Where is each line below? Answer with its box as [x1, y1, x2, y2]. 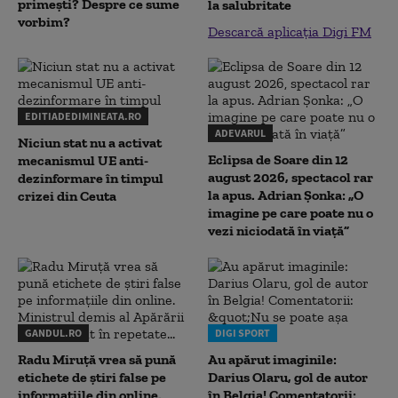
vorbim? [18, 13, 70, 30]
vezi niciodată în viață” [208, 222, 349, 239]
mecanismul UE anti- [18, 152, 148, 169]
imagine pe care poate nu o [208, 204, 373, 221]
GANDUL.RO [25, 326, 82, 339]
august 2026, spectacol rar [208, 169, 373, 186]
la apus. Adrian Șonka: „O [208, 187, 363, 203]
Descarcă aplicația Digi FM [208, 23, 371, 40]
